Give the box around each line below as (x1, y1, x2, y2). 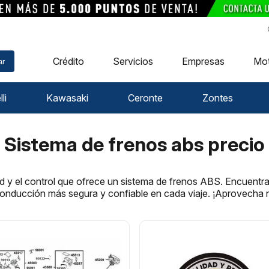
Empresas (182, 55, 225, 68)
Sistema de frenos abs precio (4, 132, 265, 156)
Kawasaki (46, 91, 89, 104)
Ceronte (127, 91, 163, 104)
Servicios (113, 55, 154, 68)
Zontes (202, 91, 233, 104)
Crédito (53, 55, 85, 68)
